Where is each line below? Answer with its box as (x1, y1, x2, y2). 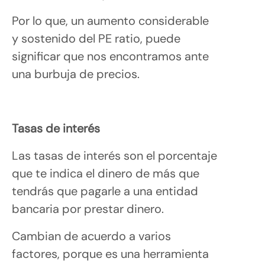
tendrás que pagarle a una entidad (12, 183, 198, 199)
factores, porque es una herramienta (12, 245, 209, 261)
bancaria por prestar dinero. (12, 201, 167, 216)
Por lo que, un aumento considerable (12, 12, 209, 28)
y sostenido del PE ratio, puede (12, 30, 180, 46)
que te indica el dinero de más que (12, 165, 199, 181)
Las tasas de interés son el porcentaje (12, 147, 217, 163)
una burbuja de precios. (12, 66, 146, 82)
